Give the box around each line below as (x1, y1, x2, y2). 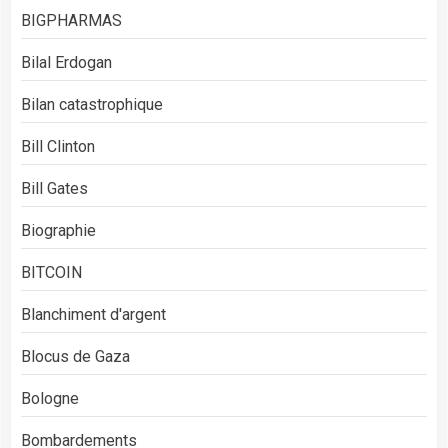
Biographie (21, 220, 96, 240)
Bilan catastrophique (21, 94, 163, 114)
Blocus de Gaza (21, 346, 130, 366)
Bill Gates (21, 178, 88, 198)
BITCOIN (21, 262, 82, 282)
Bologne (21, 388, 79, 408)
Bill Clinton (21, 136, 95, 156)
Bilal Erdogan (21, 52, 112, 72)
